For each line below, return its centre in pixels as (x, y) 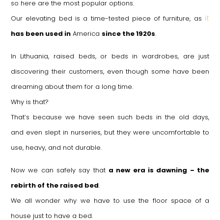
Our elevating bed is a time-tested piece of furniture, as (108, 18)
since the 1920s (128, 33)
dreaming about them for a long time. (72, 86)
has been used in (41, 33)
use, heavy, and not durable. (56, 147)
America (86, 33)
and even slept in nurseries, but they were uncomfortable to (110, 132)
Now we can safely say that (59, 170)
